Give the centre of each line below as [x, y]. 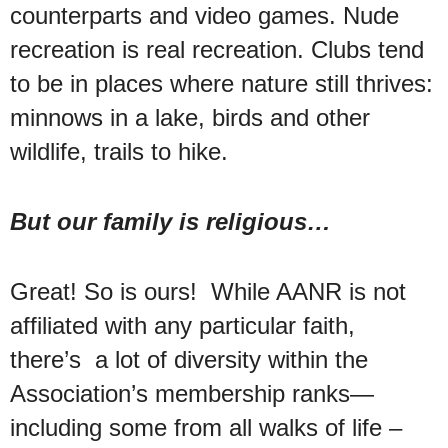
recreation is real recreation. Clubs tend [217, 49]
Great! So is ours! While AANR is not [208, 291]
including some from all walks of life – [206, 427]
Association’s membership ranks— [192, 393]
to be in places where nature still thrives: [221, 83]
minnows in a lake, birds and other [190, 117]
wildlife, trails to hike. [119, 151]
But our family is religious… [170, 221]
